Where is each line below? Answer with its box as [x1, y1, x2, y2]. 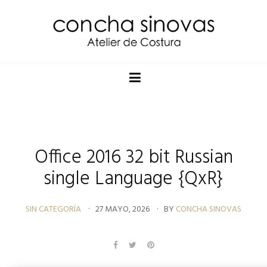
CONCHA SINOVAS [176, 203, 241, 216]
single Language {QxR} [44, 164, 223, 194]
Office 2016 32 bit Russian [34, 142, 233, 173]
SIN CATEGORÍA [26, 203, 81, 216]
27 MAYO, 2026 [95, 203, 150, 216]
